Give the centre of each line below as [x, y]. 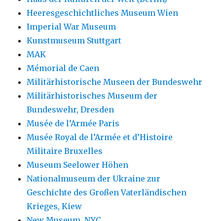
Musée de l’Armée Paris [73, 124]
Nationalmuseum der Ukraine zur [94, 179]
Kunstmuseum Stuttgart [74, 41]
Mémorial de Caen [63, 68]
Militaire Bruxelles [65, 151]
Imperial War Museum [72, 27]
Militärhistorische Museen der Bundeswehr [115, 82]
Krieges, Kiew [55, 206]
